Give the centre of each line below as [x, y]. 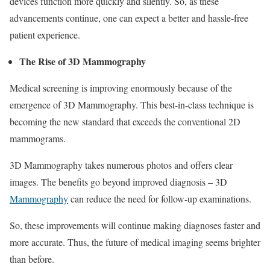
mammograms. [38, 138]
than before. [32, 259]
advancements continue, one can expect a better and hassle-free [129, 17]
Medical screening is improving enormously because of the [121, 87]
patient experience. [45, 34]
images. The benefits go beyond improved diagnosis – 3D [118, 181]
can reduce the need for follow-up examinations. [160, 198]
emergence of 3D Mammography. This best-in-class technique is [132, 104]
